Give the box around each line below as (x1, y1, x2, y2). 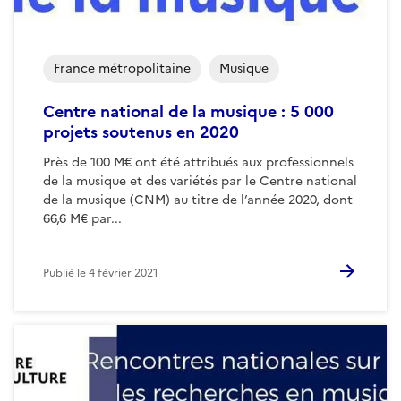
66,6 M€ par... (43, 209, 122, 228)
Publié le (43, 264, 89, 281)
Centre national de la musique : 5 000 (43, 98, 334, 124)
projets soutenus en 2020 (43, 119, 239, 144)
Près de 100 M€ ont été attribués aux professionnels (43, 152, 354, 172)
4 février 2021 (89, 264, 158, 281)
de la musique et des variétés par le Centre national (43, 171, 357, 191)
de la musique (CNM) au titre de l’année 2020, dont (43, 190, 353, 209)
